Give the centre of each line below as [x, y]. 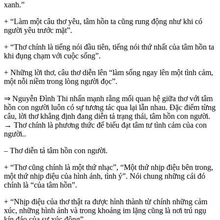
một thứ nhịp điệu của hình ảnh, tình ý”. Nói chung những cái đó [105, 176]
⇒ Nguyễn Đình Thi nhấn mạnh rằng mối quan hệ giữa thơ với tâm [108, 99]
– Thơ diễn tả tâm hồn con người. [56, 151]
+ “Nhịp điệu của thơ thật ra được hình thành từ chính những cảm [106, 202]
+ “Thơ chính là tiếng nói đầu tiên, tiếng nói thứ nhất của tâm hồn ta [109, 47]
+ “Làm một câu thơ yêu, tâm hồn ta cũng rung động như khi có [103, 22]
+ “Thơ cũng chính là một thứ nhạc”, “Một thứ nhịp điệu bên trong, [109, 167]
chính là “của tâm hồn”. [41, 185]
